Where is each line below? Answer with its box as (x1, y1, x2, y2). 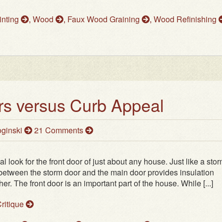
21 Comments (34, 124, 85, 136)
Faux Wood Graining (67, 13, 142, 25)
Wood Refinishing (154, 13, 219, 25)
